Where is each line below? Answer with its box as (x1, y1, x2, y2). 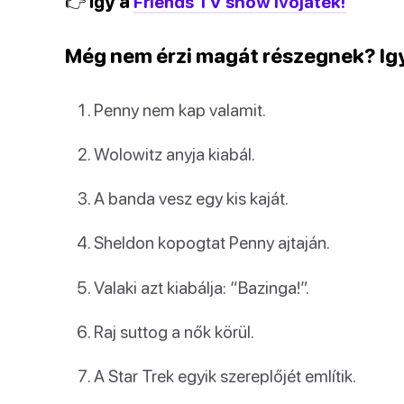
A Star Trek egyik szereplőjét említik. (94, 365, 356, 386)
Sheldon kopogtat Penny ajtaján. (94, 232, 330, 253)
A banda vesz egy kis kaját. (94, 188, 289, 209)
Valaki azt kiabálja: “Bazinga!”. (94, 276, 309, 298)
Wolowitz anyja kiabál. (94, 143, 255, 165)
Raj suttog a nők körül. (94, 320, 254, 342)
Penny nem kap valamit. (94, 98, 266, 120)
